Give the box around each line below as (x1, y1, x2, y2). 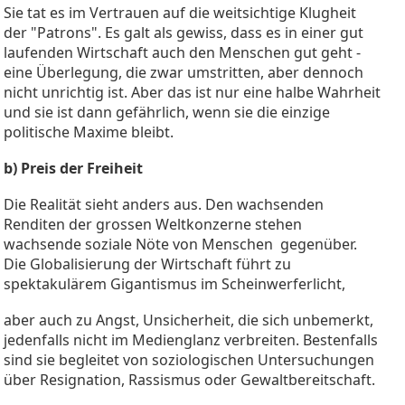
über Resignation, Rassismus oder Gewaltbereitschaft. (4, 369, 375, 390)
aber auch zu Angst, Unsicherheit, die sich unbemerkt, (4, 309, 373, 330)
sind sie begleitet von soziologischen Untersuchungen (4, 349, 374, 370)
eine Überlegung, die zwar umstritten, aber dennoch (4, 61, 363, 82)
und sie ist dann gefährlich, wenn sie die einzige (4, 101, 330, 122)
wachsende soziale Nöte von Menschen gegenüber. (4, 233, 357, 254)
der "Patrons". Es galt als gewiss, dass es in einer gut (4, 22, 363, 42)
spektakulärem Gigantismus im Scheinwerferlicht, (4, 273, 345, 294)
